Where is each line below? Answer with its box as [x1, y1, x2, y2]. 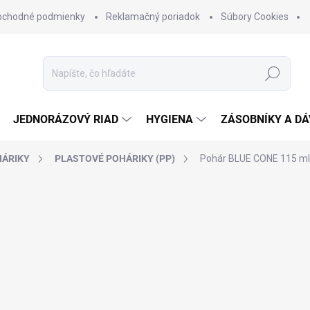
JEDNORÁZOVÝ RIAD [13, 113, 118, 126]
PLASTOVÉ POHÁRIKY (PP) [55, 153, 175, 164]
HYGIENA [146, 113, 193, 126]
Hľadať [258, 68, 288, 80]
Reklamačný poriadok [106, 11, 200, 22]
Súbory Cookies [221, 11, 289, 22]
